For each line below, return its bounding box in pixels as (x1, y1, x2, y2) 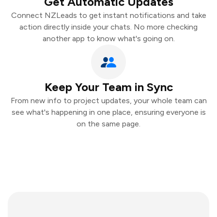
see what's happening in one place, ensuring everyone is (11, 108, 206, 117)
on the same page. (77, 119, 140, 128)
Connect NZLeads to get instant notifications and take (11, 11, 206, 20)
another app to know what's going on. (42, 34, 175, 43)
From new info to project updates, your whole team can (10, 96, 207, 105)
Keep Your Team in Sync (44, 80, 173, 94)
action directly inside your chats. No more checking (19, 22, 198, 31)
